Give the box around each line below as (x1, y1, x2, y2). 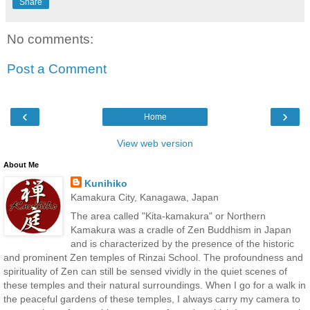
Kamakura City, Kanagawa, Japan (70, 191, 219, 203)
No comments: (7, 31, 93, 46)
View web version (117, 137, 193, 149)
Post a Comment (7, 62, 107, 77)
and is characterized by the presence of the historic (70, 237, 294, 249)
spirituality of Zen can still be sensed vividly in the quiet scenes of (3, 265, 287, 277)
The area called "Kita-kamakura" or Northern (70, 210, 266, 221)
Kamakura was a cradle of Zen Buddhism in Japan (70, 224, 291, 235)
